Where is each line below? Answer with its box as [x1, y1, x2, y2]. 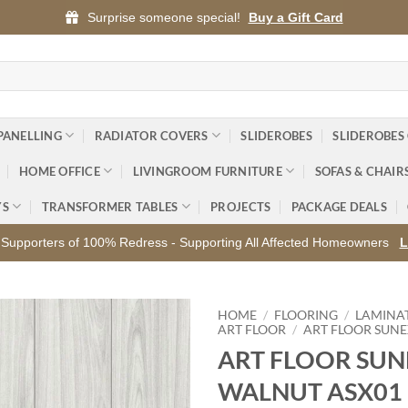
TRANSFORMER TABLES [41, 199, 178, 214]
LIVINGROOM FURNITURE [132, 163, 282, 178]
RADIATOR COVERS [94, 127, 209, 143]
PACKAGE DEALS [291, 199, 387, 214]
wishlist [133, 369, 177, 385]
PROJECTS [210, 199, 271, 214]
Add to [136, 352, 174, 369]
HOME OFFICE [19, 163, 100, 178]
